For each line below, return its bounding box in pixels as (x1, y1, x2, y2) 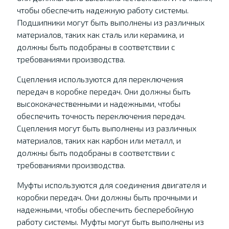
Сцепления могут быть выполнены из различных (16, 123, 196, 133)
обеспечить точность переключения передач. (16, 111, 186, 121)
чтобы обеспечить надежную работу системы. (16, 5, 189, 15)
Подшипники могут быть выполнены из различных (16, 17, 204, 27)
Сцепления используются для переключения (16, 74, 183, 84)
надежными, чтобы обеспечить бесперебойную (16, 204, 194, 214)
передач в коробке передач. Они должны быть (16, 86, 191, 96)
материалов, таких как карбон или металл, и (16, 135, 181, 145)
